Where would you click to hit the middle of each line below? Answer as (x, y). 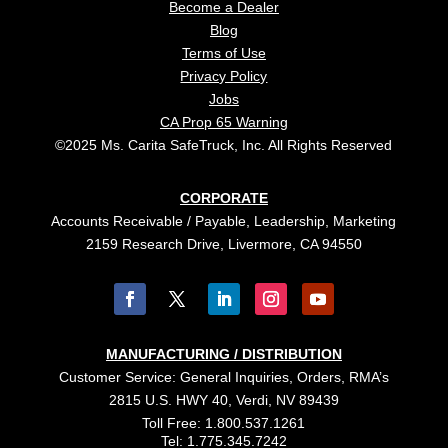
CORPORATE (223, 198)
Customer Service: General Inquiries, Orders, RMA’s (223, 377)
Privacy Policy (224, 76)
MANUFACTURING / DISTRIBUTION (223, 354)
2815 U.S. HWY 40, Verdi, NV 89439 (223, 400)
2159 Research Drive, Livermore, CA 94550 (223, 244)
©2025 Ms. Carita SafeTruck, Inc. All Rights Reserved (224, 145)
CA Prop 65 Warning (223, 122)
